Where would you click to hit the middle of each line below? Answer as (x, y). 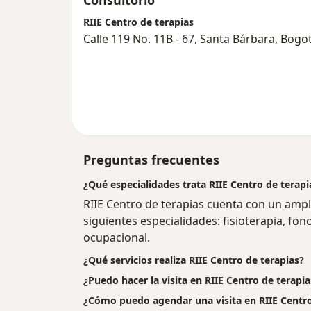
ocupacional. (117, 238)
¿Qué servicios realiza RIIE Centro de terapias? (194, 260)
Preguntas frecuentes (151, 160)
